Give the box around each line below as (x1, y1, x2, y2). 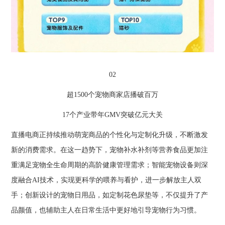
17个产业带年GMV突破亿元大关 (62, 110, 163, 119)
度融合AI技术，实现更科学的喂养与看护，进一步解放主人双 (11, 176, 202, 184)
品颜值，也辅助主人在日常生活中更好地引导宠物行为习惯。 (11, 206, 201, 214)
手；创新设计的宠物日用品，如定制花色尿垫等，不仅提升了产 (11, 191, 208, 199)
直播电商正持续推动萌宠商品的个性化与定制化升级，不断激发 (11, 131, 208, 139)
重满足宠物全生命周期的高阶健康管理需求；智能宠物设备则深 (11, 161, 208, 169)
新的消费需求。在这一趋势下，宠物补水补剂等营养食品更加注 (11, 146, 208, 154)
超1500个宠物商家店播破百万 (67, 90, 158, 98)
